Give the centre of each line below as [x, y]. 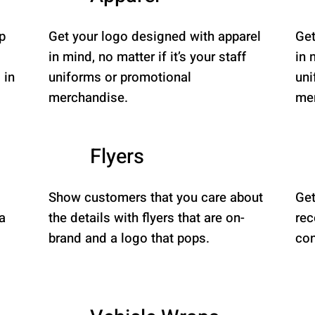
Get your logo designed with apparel [155, 37]
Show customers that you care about [156, 198]
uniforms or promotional [120, 77]
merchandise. [89, 98]
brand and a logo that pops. [129, 238]
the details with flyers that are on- [147, 218]
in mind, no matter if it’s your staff [148, 57]
